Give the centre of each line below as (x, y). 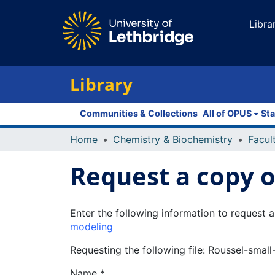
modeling (91, 227)
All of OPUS (227, 113)
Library (101, 84)
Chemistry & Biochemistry (173, 139)
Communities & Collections (139, 113)
